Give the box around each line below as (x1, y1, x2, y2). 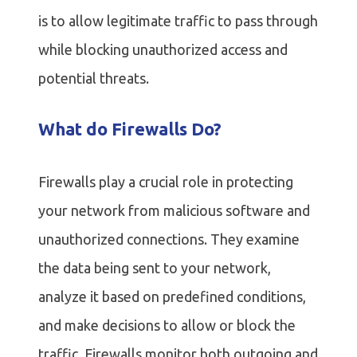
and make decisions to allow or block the (38, 317, 296, 334)
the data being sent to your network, (38, 260, 271, 277)
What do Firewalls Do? (38, 119, 222, 139)
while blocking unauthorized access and (38, 41, 288, 58)
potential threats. (38, 70, 149, 87)
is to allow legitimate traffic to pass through (38, 13, 318, 29)
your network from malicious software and (38, 202, 310, 219)
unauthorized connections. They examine (38, 231, 300, 248)
